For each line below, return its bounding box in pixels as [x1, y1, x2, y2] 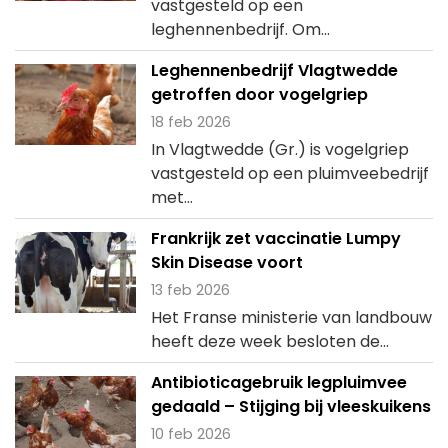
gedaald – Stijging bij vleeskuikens [150, 395, 431, 418]
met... [150, 186, 193, 209]
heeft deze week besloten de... [150, 330, 389, 353]
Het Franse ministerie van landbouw [150, 306, 432, 329]
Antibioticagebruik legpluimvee [150, 371, 407, 394]
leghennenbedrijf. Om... [150, 18, 330, 41]
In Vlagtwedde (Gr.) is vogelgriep [150, 138, 409, 161]
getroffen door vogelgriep [150, 83, 368, 106]
